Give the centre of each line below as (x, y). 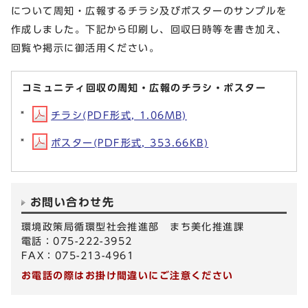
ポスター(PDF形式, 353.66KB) (130, 142)
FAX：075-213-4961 (78, 255)
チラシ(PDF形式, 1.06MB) (119, 115)
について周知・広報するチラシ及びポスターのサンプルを (149, 10)
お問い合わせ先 (73, 202)
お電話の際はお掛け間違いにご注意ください (128, 275)
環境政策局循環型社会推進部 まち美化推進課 (133, 226)
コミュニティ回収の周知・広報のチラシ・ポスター (144, 87)
